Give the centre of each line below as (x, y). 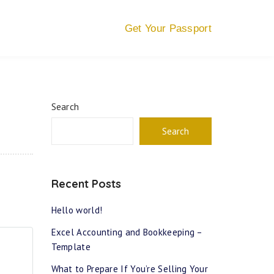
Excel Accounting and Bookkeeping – (127, 232)
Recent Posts (86, 184)
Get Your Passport (168, 28)
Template (71, 247)
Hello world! (77, 210)
